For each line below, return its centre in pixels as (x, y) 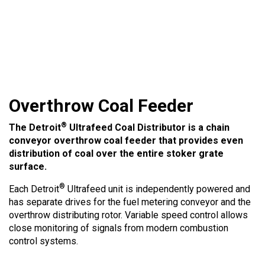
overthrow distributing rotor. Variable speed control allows (128, 215)
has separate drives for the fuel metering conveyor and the (130, 202)
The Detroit (35, 127)
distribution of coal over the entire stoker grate (116, 153)
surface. (28, 167)
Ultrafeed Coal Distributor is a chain (148, 127)
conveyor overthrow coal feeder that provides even (126, 140)
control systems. (43, 241)
